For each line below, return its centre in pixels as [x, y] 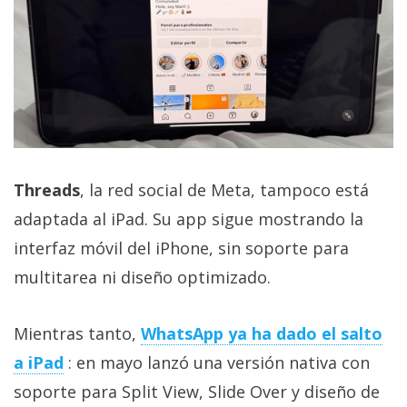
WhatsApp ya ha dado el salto [262, 334]
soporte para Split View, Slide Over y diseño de [197, 392]
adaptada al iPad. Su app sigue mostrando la [189, 219]
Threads [47, 190]
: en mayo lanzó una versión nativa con [219, 363]
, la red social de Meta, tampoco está [224, 190]
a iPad [39, 363]
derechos [41, 72]
